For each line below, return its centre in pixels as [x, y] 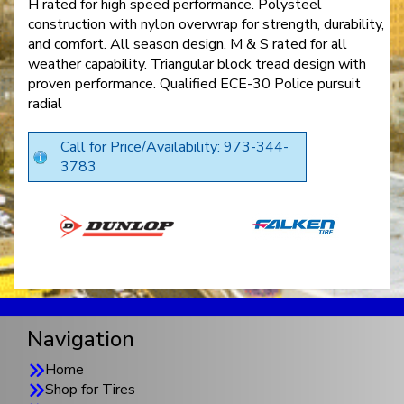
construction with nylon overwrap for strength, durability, [206, 24]
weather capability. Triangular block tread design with [197, 64]
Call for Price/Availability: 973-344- [174, 147]
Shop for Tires [90, 389]
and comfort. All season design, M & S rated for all [188, 44]
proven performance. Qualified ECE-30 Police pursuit [194, 83]
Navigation [81, 339]
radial [45, 103]
